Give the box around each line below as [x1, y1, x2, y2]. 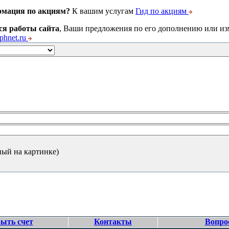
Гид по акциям [135, 7, 187, 15]
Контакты [94, 217, 132, 226]
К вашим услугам [70, 7, 135, 15]
